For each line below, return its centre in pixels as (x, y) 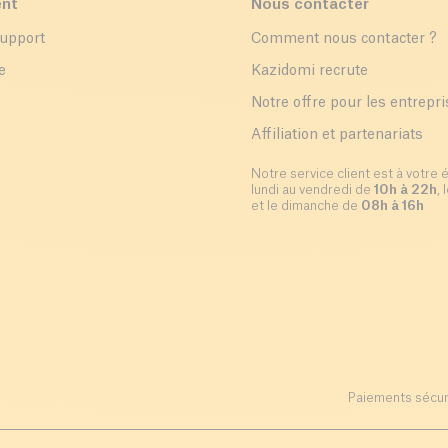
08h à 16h (392, 206)
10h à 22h (405, 190)
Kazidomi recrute (309, 71)
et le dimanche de (305, 206)
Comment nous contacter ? (343, 39)
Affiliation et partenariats (336, 135)
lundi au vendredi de (312, 190)
